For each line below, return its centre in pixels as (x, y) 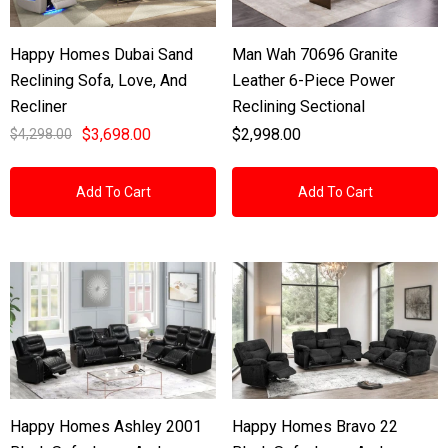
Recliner (38, 106)
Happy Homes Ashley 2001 (106, 426)
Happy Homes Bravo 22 (315, 426)
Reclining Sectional (298, 106)
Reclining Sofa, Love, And (98, 80)
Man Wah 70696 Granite (315, 54)
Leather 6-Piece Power (313, 80)
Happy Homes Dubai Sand (101, 54)
